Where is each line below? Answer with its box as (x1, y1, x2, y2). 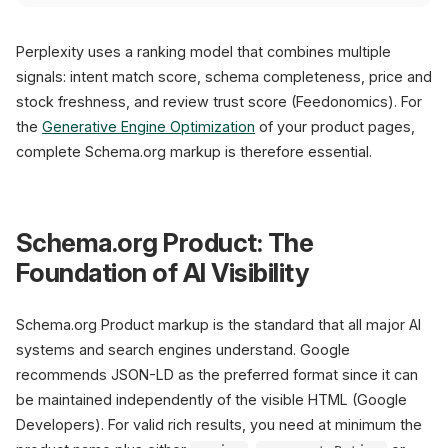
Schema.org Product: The (16, 227, 314, 258)
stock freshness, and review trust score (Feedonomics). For (16, 93, 422, 110)
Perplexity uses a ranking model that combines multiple (16, 43, 391, 60)
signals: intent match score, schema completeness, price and (16, 68, 432, 85)
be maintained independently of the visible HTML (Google (16, 391, 407, 408)
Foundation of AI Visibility (16, 257, 310, 288)
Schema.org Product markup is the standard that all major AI (16, 316, 421, 333)
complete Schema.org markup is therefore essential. (16, 143, 372, 160)
